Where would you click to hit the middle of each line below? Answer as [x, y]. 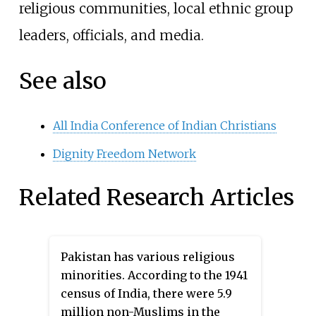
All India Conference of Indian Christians [164, 125]
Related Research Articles [156, 198]
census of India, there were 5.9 [146, 293]
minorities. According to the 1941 [154, 275]
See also [62, 81]
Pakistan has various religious [148, 256]
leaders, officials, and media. [111, 35]
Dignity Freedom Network [124, 153]
